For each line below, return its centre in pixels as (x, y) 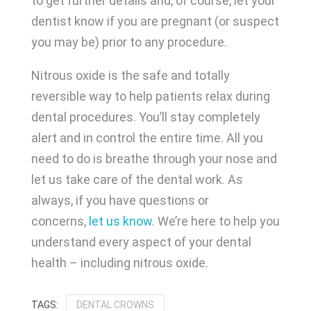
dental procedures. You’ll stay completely (145, 117)
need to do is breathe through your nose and (154, 159)
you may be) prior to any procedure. (129, 42)
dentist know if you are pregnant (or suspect (155, 22)
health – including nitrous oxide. (119, 263)
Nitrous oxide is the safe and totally (130, 76)
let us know (120, 221)
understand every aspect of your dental (141, 242)
